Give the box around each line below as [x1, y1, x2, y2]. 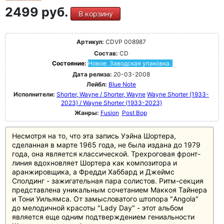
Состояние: [51, 59, 88, 67]
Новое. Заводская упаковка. [87, 59, 171, 67]
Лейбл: [86, 80, 107, 88]
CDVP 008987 [104, 38, 146, 45]
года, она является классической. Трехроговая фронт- [12, 149, 200, 158]
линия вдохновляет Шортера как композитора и [12, 158, 177, 167]
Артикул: [76, 38, 104, 45]
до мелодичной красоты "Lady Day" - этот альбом [12, 203, 183, 212]
